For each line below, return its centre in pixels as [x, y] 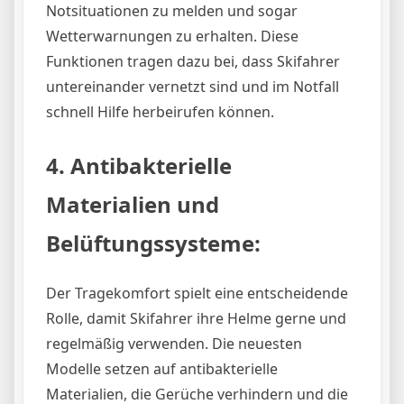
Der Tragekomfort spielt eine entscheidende [197, 293]
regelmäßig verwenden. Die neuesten [174, 343]
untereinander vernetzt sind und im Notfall [193, 86]
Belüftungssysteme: [153, 243]
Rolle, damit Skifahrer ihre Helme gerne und [196, 318]
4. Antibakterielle [139, 165]
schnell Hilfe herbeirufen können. [160, 111]
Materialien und [133, 204]
